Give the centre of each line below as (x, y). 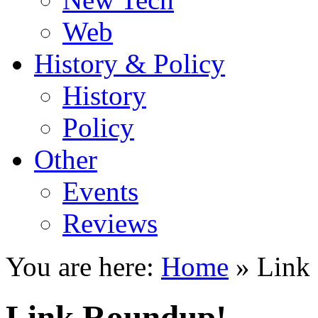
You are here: (80, 267)
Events (100, 192)
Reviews (110, 224)
